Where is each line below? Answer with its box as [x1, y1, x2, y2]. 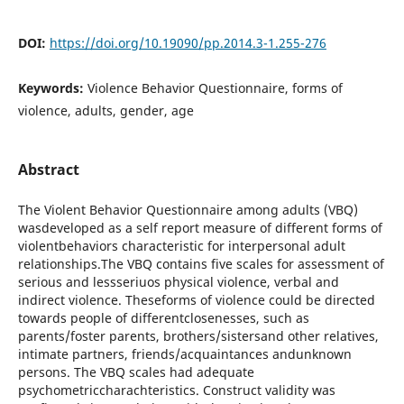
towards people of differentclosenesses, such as [17, 308, 309, 326]
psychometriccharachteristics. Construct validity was [17, 381, 335, 399]
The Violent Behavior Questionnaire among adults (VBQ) [17, 200, 358, 218]
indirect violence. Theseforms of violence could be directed [17, 290, 375, 308]
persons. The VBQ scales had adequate [17, 363, 254, 381]
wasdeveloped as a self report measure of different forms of [17, 218, 382, 236]
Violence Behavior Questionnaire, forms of [87, 78, 343, 96]
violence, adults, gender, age [17, 101, 194, 119]
